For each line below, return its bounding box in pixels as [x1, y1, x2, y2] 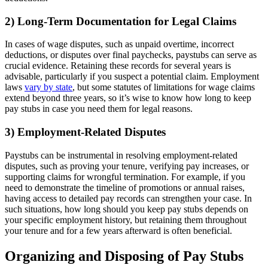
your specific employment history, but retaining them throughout [5, 214, 246, 225]
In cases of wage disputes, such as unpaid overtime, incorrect [5, 39, 234, 50]
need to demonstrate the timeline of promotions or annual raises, [5, 182, 245, 193]
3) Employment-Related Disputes [5, 126, 166, 138]
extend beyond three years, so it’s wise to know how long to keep [5, 93, 251, 103]
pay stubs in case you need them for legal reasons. [5, 103, 193, 114]
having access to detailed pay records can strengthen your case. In [5, 193, 252, 203]
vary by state [25, 82, 72, 93]
